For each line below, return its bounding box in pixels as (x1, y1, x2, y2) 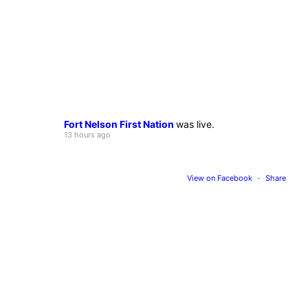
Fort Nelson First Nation (64, 118, 177, 130)
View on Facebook (186, 173, 254, 183)
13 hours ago (64, 129, 111, 140)
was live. (176, 118, 215, 130)
